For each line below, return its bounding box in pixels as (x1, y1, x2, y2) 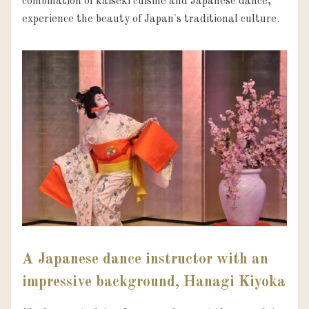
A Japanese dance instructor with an (22, 251, 268, 267)
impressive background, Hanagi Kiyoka (22, 274, 286, 290)
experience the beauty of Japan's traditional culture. (22, 13, 279, 25)
